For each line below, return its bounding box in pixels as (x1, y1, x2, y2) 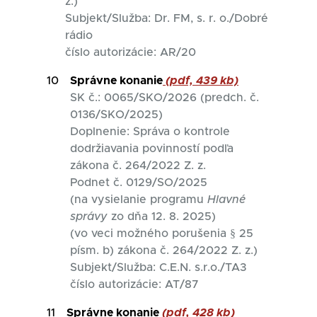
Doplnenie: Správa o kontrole (70, 126, 230, 137)
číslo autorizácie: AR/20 (65, 47, 196, 58)
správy (70, 211, 108, 222)
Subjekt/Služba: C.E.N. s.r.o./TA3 (70, 262, 250, 273)
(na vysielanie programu (70, 194, 207, 205)
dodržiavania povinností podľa (70, 143, 234, 154)
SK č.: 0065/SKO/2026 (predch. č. (70, 92, 259, 103)
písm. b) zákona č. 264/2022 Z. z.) (70, 245, 258, 256)
